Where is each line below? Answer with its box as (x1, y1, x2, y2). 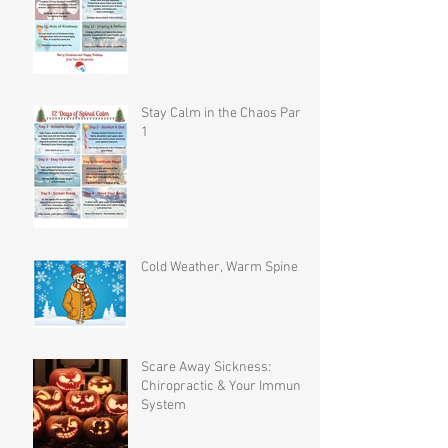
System (141, 396, 186, 414)
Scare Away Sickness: (141, 358, 271, 376)
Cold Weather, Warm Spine (141, 258, 298, 276)
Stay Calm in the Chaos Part (141, 104, 305, 122)
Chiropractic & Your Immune (141, 377, 308, 395)
